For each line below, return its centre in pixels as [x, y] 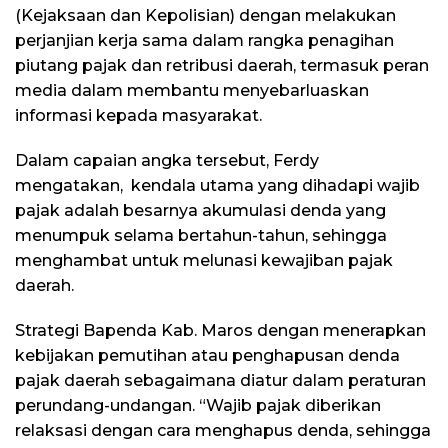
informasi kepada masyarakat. [138, 115]
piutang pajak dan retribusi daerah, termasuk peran [222, 65]
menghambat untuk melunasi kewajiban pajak [204, 260]
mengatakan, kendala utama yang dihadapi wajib [217, 185]
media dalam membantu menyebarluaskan [192, 90]
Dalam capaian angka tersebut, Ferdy [167, 160]
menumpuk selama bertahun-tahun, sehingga [201, 235]
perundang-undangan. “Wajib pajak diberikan [198, 405]
